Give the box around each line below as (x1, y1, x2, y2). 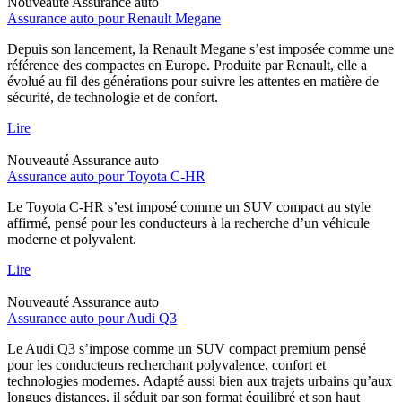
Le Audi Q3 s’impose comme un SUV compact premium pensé (7, 340, 366, 356)
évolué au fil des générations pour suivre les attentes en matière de (7, 73, 379, 89)
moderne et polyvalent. (7, 231, 136, 247)
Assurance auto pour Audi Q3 (7, 310, 177, 326)
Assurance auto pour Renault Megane (7, 10, 221, 26)
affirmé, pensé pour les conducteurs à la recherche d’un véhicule (7, 214, 370, 231)
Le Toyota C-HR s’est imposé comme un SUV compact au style (7, 198, 371, 214)
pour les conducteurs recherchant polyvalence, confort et (7, 356, 326, 372)
